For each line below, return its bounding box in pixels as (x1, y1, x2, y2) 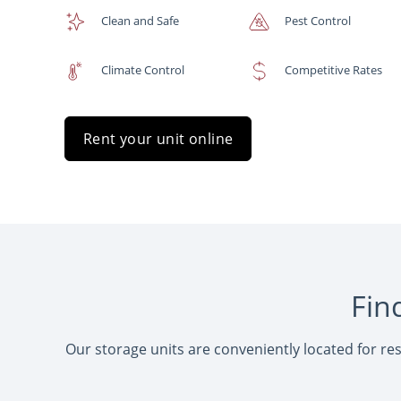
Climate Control (101, 62, 184, 78)
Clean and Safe (101, 13, 179, 29)
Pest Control (285, 13, 351, 29)
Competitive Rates (285, 62, 382, 78)
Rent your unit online (83, 129, 234, 149)
